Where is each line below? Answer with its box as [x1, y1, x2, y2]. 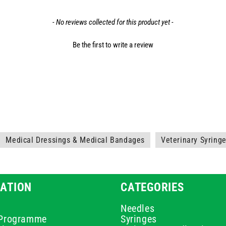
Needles [121, 202, 155, 214]
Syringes [121, 213, 157, 225]
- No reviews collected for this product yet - [52, 18, 174, 27]
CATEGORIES [121, 180, 184, 194]
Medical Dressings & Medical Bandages [6, 135, 145, 145]
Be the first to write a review [73, 40, 153, 50]
